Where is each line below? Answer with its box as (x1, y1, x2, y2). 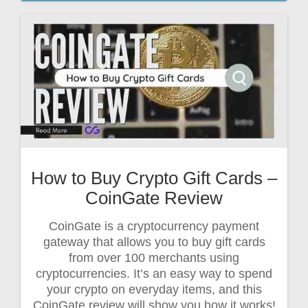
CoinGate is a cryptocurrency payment (49, 219, 259, 234)
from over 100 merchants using (69, 251, 239, 265)
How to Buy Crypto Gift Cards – (31, 168, 277, 188)
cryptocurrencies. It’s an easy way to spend (36, 267, 272, 281)
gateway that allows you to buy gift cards (43, 235, 265, 250)
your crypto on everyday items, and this (46, 283, 262, 297)
